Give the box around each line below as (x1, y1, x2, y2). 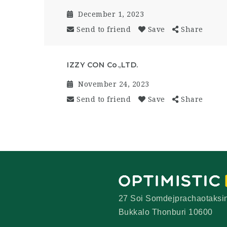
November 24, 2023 (78, 80, 149, 88)
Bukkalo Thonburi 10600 (118, 207, 213, 216)
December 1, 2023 (78, 10, 144, 18)
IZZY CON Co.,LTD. (67, 60, 138, 69)
